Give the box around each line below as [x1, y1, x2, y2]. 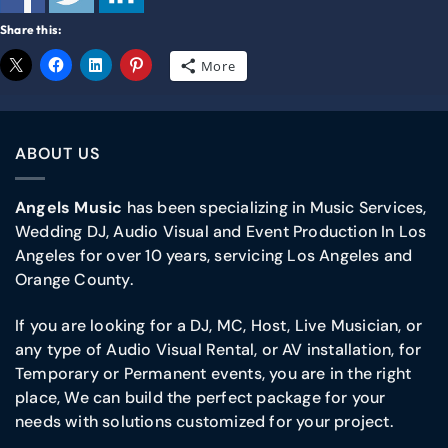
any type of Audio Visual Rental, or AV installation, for [15, 338, 422, 360]
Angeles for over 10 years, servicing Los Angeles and [15, 244, 413, 266]
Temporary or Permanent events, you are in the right [15, 362, 412, 384]
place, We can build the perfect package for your [15, 386, 386, 408]
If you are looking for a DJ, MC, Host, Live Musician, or [15, 314, 423, 336]
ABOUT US [15, 143, 101, 165]
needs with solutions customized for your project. [15, 410, 393, 432]
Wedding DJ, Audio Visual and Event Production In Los [15, 220, 427, 242]
